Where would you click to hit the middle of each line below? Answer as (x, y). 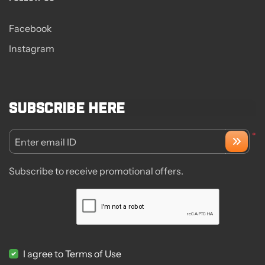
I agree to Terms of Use (72, 254)
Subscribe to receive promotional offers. (96, 171)
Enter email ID (45, 142)
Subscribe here (67, 107)
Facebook (30, 28)
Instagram (32, 48)
